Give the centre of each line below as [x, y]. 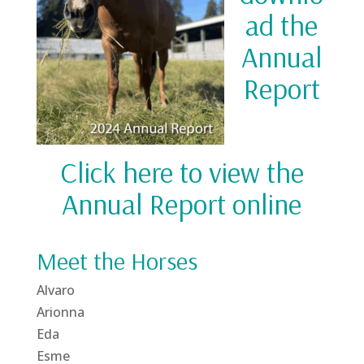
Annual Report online [182, 204]
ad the [282, 25]
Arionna [60, 312]
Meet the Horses [117, 261]
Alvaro [55, 290]
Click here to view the [182, 172]
